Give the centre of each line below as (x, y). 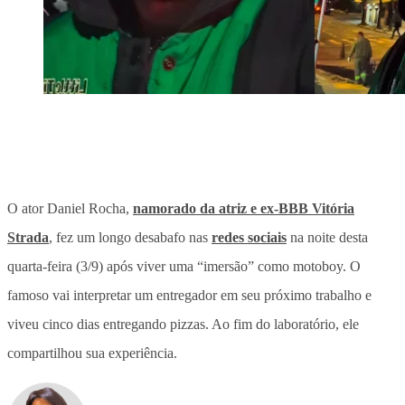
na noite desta (327, 237)
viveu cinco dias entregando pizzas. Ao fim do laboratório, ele (183, 324)
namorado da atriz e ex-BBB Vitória (244, 208)
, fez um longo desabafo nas (130, 237)
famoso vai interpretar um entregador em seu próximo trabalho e (189, 295)
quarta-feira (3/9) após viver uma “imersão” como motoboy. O (184, 266)
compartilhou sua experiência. (92, 353)
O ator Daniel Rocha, (70, 208)
